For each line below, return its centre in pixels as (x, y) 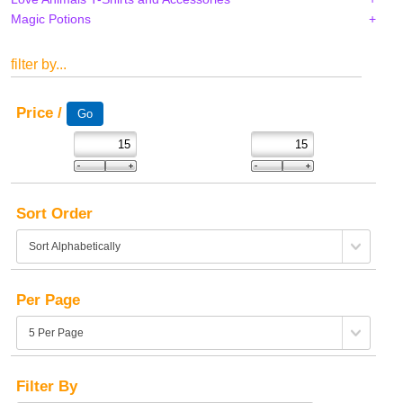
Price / (41, 113)
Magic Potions (51, 19)
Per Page (48, 300)
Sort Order (54, 214)
